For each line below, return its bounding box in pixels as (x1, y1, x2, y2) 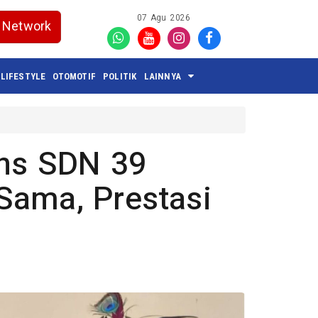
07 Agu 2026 (137, 12, 191, 24)
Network (2, 17, 52, 36)
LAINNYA (143, 70, 181, 82)
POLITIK (103, 70, 137, 82)
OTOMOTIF (53, 70, 97, 82)
